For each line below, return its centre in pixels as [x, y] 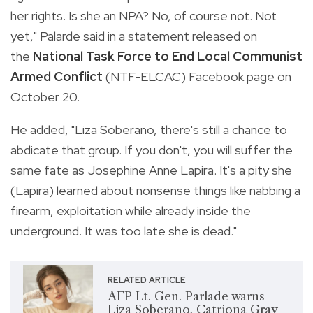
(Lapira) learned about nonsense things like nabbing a [155, 190]
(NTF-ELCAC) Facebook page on [197, 76]
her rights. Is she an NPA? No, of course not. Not [144, 15]
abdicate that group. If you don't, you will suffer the [152, 150]
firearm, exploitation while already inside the [131, 210]
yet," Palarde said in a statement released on [134, 36]
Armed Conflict [57, 76]
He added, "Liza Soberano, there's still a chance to [149, 129]
